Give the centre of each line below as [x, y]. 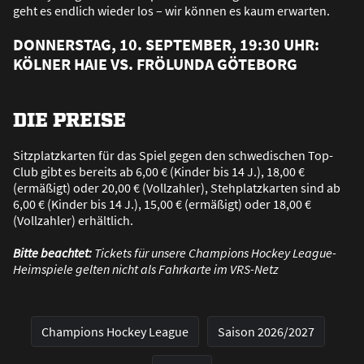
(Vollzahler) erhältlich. [73, 221]
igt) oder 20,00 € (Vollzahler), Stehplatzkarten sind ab [197, 188]
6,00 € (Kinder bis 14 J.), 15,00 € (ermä [115, 204]
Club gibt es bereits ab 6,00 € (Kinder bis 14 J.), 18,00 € [159, 172]
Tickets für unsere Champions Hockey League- [215, 253]
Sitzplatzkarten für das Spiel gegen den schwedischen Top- [173, 156]
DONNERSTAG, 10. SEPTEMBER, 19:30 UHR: [166, 45]
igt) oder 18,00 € [268, 204]
